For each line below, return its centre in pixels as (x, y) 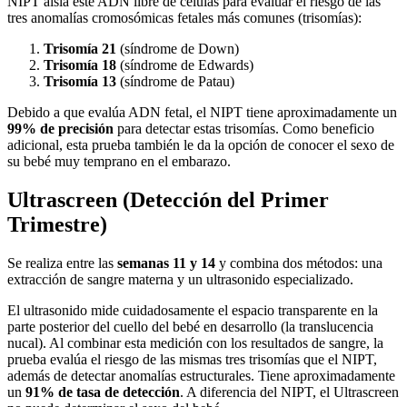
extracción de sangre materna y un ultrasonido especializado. (180, 280)
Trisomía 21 (80, 49)
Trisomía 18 (80, 65)
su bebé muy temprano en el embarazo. (119, 162)
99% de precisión (60, 129)
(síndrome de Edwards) (185, 65)
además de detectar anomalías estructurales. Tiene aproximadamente (201, 376)
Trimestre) (57, 225)
